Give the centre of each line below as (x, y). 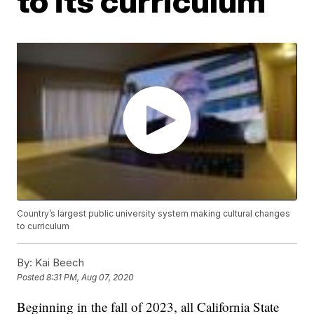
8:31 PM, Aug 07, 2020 (90, 277)
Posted (32, 277)
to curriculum (43, 226)
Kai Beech (59, 262)
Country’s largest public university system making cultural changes (154, 213)
